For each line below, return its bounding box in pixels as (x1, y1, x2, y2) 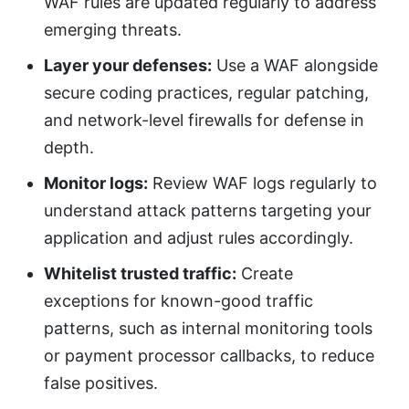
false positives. (44, 372, 158, 393)
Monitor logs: (44, 173, 148, 193)
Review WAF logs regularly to (148, 173, 377, 193)
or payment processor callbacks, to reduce (44, 345, 374, 365)
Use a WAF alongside (212, 55, 378, 75)
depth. (44, 137, 94, 157)
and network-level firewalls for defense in (44, 110, 364, 130)
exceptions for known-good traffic (44, 290, 313, 310)
